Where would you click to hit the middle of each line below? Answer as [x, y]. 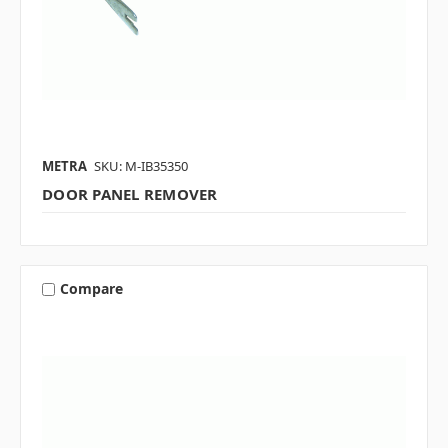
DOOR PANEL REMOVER [130, 193]
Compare [91, 289]
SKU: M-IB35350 [141, 165]
